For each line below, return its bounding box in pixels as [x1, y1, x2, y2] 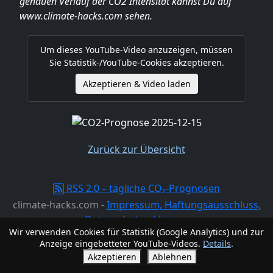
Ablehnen [152, 251, 192, 263]
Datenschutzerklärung [84, 212, 189, 226]
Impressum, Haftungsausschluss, [106, 197, 261, 211]
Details [203, 238, 231, 249]
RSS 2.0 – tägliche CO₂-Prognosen [66, 181, 220, 195]
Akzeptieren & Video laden [82, 78, 191, 90]
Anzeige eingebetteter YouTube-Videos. [40, 238, 203, 249]
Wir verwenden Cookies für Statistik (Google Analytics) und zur [9, 226, 264, 238]
